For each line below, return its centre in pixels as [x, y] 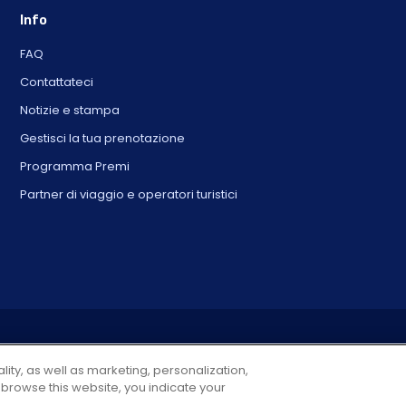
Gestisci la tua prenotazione [102, 138]
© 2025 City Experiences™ [203, 349]
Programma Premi [74, 166]
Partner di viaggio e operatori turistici [128, 194]
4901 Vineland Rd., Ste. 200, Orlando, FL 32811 [203, 367]
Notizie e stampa [69, 110]
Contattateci [56, 82]
